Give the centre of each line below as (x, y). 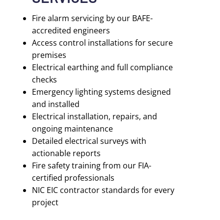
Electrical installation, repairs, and (94, 116)
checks (44, 80)
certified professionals (73, 178)
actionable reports (66, 153)
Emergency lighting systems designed (101, 92)
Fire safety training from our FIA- (91, 165)
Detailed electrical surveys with (89, 141)
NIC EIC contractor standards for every (103, 190)
